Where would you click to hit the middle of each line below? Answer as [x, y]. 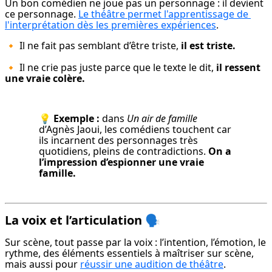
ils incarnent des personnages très [118, 141]
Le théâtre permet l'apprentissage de [163, 14]
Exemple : [76, 119]
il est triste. [208, 46]
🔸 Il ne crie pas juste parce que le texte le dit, [110, 68]
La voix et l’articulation [73, 220]
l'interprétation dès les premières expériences [110, 25]
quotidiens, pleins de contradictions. [124, 151]
